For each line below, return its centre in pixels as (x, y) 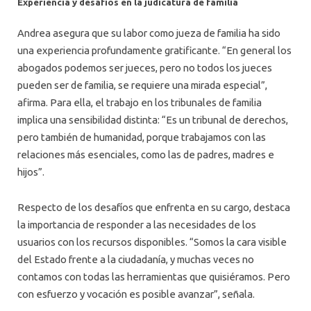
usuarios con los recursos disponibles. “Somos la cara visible (152, 242)
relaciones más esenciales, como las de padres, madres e (146, 154)
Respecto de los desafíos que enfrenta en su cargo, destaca (154, 207)
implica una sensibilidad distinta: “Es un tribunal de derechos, (153, 119)
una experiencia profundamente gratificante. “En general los (154, 50)
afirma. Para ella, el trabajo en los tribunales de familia (140, 102)
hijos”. (31, 171)
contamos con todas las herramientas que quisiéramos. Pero (154, 276)
